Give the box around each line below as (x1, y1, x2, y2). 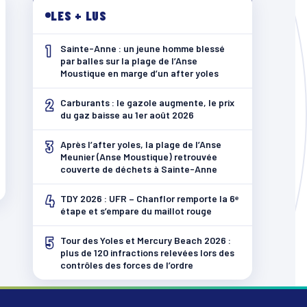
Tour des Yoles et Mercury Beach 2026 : (60, 234, 231, 246)
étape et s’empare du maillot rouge (60, 204, 212, 217)
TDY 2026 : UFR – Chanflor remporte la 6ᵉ (60, 192, 238, 204)
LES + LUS (51, 7, 107, 23)
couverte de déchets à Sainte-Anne (60, 162, 217, 175)
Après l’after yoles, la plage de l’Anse (60, 138, 221, 150)
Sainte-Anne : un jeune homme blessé (60, 42, 225, 54)
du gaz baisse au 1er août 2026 (60, 108, 194, 121)
